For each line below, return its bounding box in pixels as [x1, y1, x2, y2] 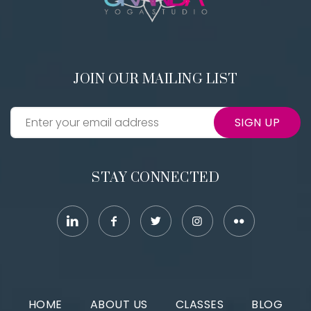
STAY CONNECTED [92, 169, 219, 187]
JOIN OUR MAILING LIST [73, 71, 238, 89]
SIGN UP [234, 115, 280, 131]
